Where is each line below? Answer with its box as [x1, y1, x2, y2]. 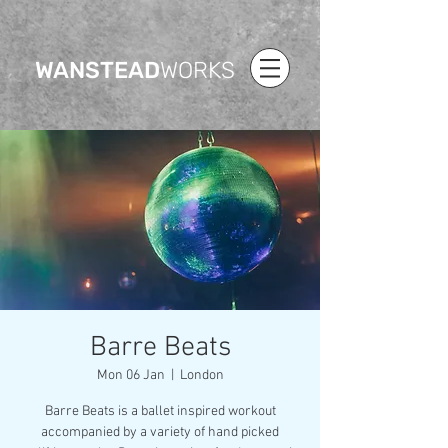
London [179, 367, 224, 384]
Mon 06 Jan [96, 367, 165, 384]
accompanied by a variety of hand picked [41, 424, 279, 441]
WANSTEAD [35, 56, 160, 84]
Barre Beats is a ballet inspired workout [44, 403, 276, 420]
